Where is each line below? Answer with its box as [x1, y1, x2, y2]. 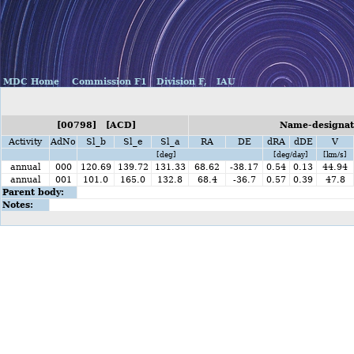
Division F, [153, 77, 207, 87]
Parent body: [2, 187, 64, 198]
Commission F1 [69, 77, 147, 87]
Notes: [2, 200, 33, 210]
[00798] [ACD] [54, 120, 136, 130]
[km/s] [323, 150, 347, 159]
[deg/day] [271, 150, 308, 159]
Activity [6, 137, 45, 147]
